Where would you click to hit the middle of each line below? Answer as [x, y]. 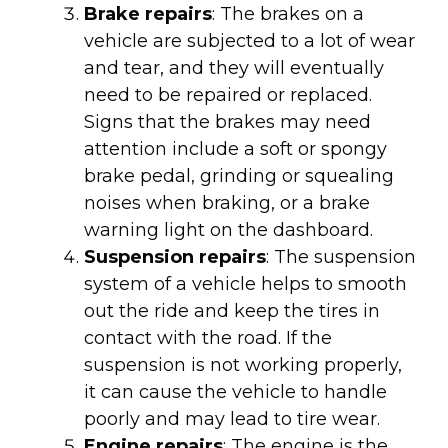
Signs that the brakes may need [227, 122]
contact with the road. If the [208, 338]
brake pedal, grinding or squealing [239, 176]
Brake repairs [148, 14]
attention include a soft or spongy [235, 149]
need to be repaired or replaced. [228, 95]
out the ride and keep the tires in [232, 311]
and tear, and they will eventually [234, 68]
